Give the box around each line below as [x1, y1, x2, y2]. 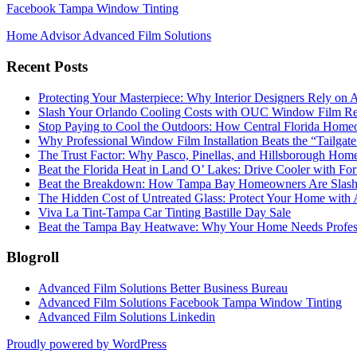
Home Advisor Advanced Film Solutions [6, 29, 211, 43]
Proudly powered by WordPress [6, 336, 167, 351]
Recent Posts [6, 57, 88, 75]
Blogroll [6, 249, 59, 266]
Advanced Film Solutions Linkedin [38, 309, 215, 324]
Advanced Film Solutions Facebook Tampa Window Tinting [38, 295, 342, 309]
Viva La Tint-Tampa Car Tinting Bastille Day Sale [38, 205, 291, 219]
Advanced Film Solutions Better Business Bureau [38, 280, 288, 295]
